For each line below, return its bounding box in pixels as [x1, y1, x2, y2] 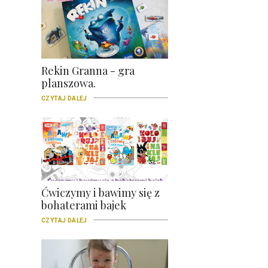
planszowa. [41, 75, 96, 90]
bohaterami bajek [41, 197, 126, 212]
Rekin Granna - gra [41, 63, 135, 78]
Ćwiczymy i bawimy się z [41, 185, 160, 200]
